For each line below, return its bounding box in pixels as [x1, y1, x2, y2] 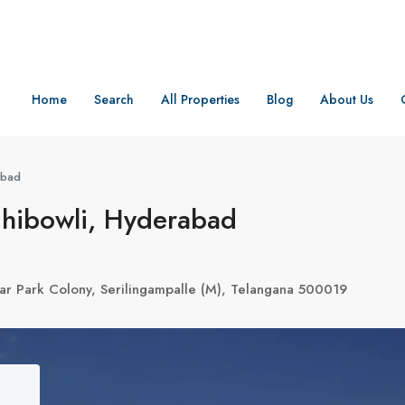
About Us [320, 90, 373, 108]
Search [94, 90, 134, 108]
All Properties [161, 90, 240, 108]
